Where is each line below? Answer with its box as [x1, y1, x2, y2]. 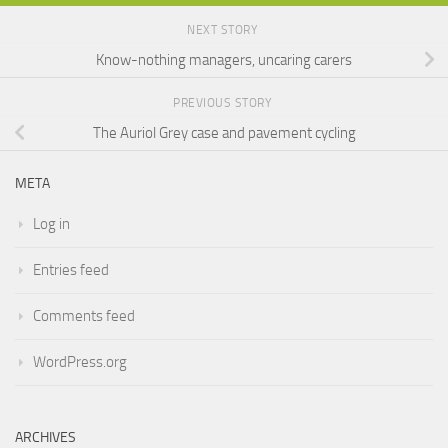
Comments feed [33, 307, 135, 326]
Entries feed [33, 261, 109, 280]
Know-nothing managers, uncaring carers [96, 51, 352, 70]
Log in [33, 215, 70, 234]
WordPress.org [33, 353, 127, 372]
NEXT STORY [187, 23, 261, 38]
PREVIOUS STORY [173, 96, 275, 111]
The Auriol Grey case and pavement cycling [92, 124, 356, 143]
